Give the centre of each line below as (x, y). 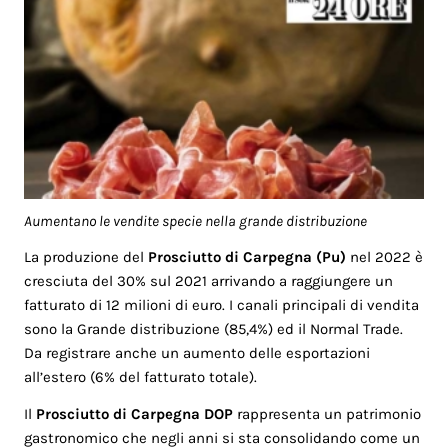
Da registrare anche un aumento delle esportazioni (197, 353)
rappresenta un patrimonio (327, 414)
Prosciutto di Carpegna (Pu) (247, 257)
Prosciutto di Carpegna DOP (135, 414)
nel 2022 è (385, 257)
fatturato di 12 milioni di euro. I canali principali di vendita (222, 305)
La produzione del (86, 257)
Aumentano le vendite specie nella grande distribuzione (196, 220)
